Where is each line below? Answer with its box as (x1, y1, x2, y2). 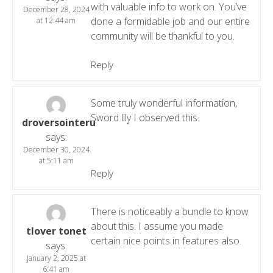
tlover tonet (26, 224, 87, 238)
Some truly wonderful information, (90, 96, 237, 110)
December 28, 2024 (23, 4, 90, 15)
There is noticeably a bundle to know (90, 204, 249, 218)
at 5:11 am (38, 155, 74, 166)
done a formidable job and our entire (90, 14, 250, 28)
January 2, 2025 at (26, 252, 86, 263)
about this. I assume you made (90, 219, 223, 233)
